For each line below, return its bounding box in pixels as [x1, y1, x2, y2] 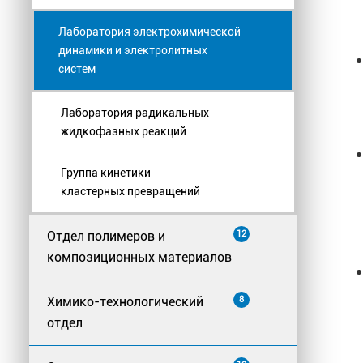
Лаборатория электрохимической [58, 25, 241, 39]
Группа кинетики [61, 166, 151, 180]
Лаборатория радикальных [61, 106, 209, 120]
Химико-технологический [47, 294, 203, 310]
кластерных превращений [61, 185, 200, 199]
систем [58, 62, 96, 76]
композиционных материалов [47, 250, 232, 266]
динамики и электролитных [58, 44, 207, 58]
